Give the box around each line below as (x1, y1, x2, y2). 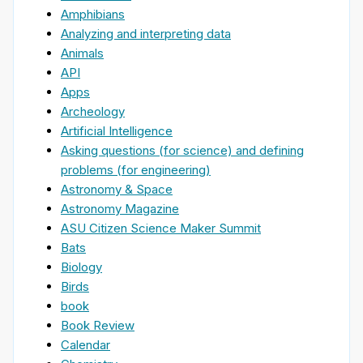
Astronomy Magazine (61, 201, 179, 217)
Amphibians (61, 6, 125, 23)
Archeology (61, 104, 125, 120)
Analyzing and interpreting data (61, 26, 231, 42)
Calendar (61, 337, 110, 353)
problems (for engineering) (61, 162, 211, 178)
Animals (61, 45, 104, 62)
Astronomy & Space (61, 181, 173, 198)
